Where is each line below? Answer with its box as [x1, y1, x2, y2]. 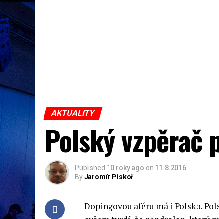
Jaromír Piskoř [84, 173, 133, 181]
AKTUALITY [50, 109, 96, 118]
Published [75, 164, 105, 172]
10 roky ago [107, 164, 144, 172]
